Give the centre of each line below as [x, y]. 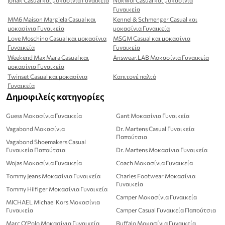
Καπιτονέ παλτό [135, 76]
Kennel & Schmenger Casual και [155, 19]
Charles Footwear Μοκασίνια [156, 176]
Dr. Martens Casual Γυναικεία [155, 128]
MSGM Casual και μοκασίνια [152, 38]
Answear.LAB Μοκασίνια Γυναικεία [161, 57]
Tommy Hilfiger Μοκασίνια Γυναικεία [57, 189]
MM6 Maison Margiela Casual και [52, 19]
